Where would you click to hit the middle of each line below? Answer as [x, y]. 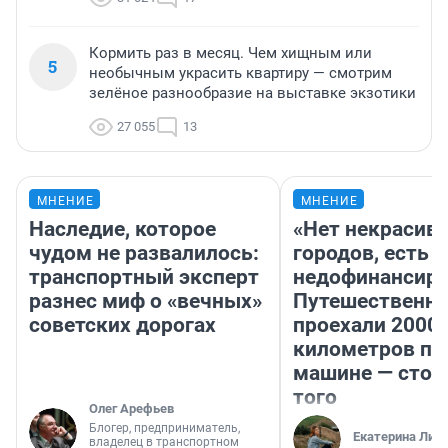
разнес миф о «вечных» [145, 301]
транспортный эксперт [144, 277]
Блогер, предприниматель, [164, 428]
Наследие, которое [122, 229]
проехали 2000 [366, 325]
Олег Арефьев [131, 409]
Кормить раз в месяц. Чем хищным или [230, 53]
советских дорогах [122, 325]
